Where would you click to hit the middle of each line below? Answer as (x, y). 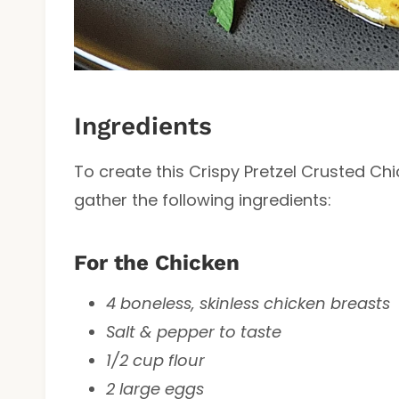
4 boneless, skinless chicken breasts (248, 303)
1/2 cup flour (155, 360)
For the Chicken (157, 262)
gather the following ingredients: (203, 199)
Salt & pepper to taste (194, 331)
